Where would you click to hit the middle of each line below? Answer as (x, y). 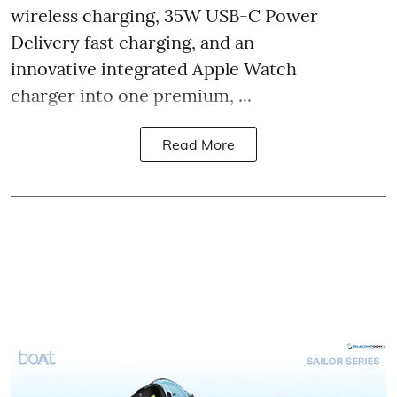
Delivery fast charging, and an (132, 42)
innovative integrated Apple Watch (154, 69)
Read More (198, 144)
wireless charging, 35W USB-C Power (164, 16)
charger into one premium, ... (131, 95)
